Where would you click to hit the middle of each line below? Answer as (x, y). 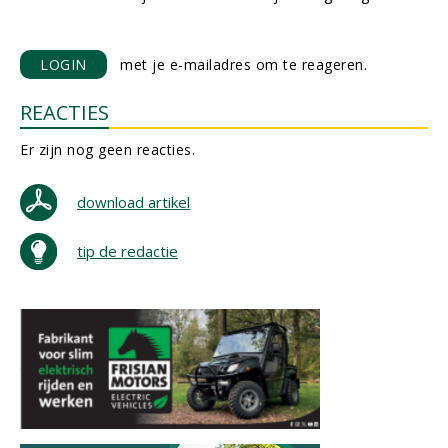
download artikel (133, 202)
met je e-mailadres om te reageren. (236, 64)
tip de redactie (127, 251)
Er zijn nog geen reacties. (107, 149)
